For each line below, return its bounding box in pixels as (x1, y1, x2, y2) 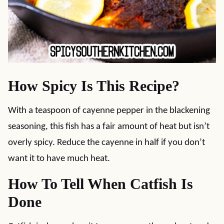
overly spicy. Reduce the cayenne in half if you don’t (8, 138, 205, 147)
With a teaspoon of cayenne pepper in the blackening (8, 106, 210, 115)
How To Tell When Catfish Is (8, 175, 193, 192)
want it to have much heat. (8, 154, 110, 163)
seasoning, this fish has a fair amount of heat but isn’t (8, 122, 209, 131)
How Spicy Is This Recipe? (8, 77, 179, 94)
